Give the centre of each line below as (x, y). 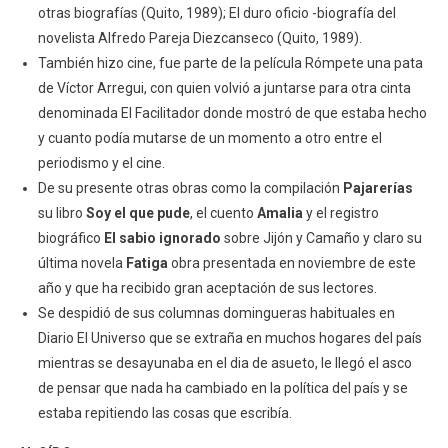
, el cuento (223, 213)
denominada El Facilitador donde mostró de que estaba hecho (232, 113)
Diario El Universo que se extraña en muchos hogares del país (229, 338)
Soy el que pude (137, 213)
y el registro (340, 213)
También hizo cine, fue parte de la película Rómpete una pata (230, 63)
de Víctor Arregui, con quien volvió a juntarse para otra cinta (224, 88)
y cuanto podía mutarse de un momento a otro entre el (209, 138)
